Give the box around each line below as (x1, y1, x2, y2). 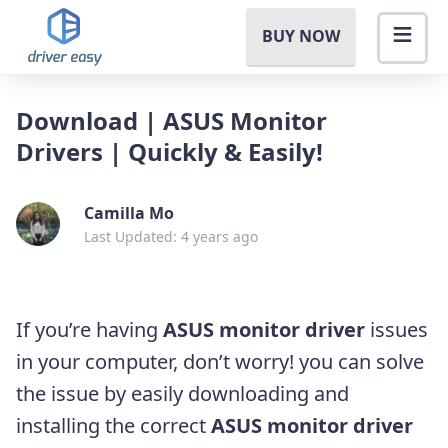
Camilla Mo (83, 201, 174, 224)
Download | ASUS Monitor (16, 103, 327, 137)
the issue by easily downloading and (16, 379, 349, 407)
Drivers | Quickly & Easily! (16, 134, 323, 168)
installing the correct (16, 411, 211, 439)
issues (365, 315, 428, 343)
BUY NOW (262, 25, 340, 47)
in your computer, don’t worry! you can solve (16, 347, 424, 375)
